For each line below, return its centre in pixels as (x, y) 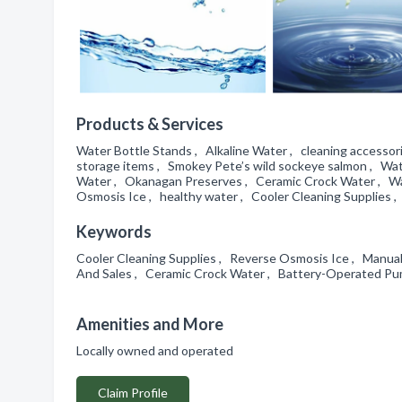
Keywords (114, 232)
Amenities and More (150, 324)
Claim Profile (133, 393)
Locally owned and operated (157, 350)
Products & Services (150, 124)
